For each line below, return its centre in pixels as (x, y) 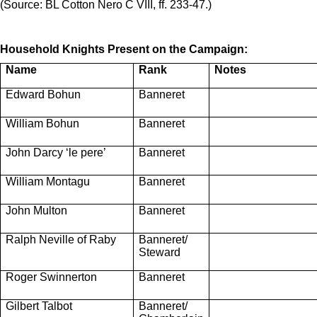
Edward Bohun (43, 94)
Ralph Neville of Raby (61, 239)
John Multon (36, 210)
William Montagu (48, 181)
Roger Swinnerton (51, 277)
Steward (160, 252)
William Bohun (42, 123)
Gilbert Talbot (39, 306)
